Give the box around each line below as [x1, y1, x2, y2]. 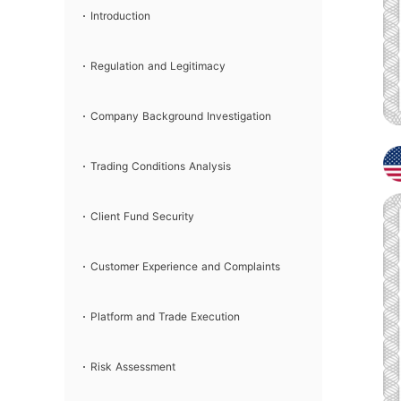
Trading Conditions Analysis [90, 159, 231, 173]
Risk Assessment [90, 360, 175, 373]
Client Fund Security [90, 209, 194, 223]
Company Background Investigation [90, 109, 271, 123]
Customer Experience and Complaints [90, 260, 280, 273]
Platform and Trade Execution [90, 310, 240, 323]
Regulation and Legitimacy [90, 59, 226, 73]
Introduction [90, 9, 150, 22]
